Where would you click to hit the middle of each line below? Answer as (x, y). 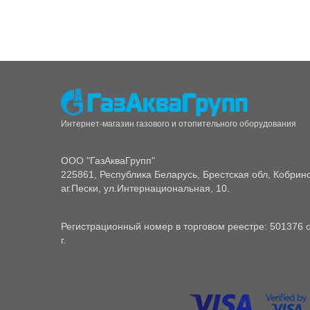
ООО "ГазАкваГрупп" (108, 161)
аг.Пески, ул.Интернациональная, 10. (145, 189)
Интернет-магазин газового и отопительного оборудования (179, 124)
